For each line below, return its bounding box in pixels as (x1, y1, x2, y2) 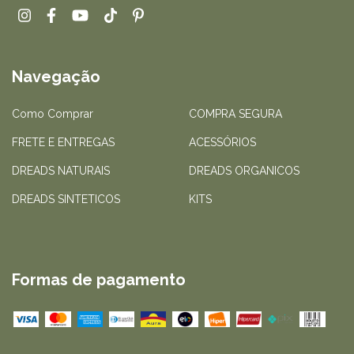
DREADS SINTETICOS (12, 192, 120, 205)
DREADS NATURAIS (12, 164, 110, 177)
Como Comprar (12, 107, 93, 120)
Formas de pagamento (12, 269, 186, 289)
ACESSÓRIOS (189, 135, 256, 149)
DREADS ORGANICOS (189, 164, 299, 177)
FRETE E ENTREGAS (12, 135, 115, 149)
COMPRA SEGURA (189, 107, 282, 120)
